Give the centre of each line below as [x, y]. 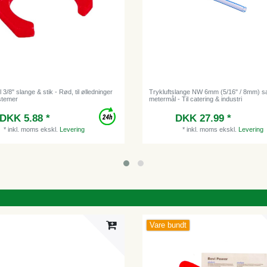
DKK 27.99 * [204, 118]
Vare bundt [168, 225]
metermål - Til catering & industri [196, 99]
